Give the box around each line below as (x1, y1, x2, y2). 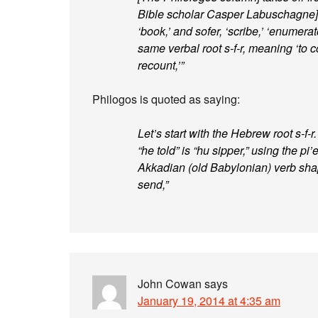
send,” (138, 176, 168, 192)
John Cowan (138, 275, 202, 292)
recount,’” (138, 57, 184, 73)
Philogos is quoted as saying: (92, 91, 240, 107)
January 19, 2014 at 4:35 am (138, 292, 280, 309)
